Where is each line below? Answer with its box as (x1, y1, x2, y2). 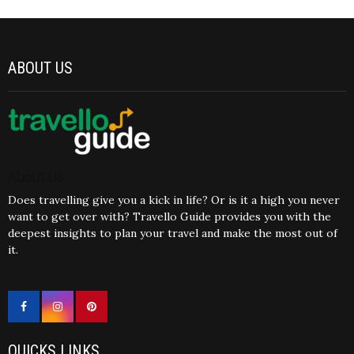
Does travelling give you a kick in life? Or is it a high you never (8, 193, 340, 208)
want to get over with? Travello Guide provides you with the (8, 209, 331, 224)
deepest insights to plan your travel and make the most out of (8, 226, 337, 241)
